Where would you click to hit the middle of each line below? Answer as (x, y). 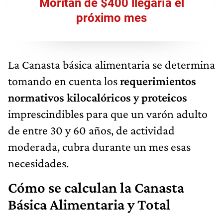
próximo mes (111, 18)
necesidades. (38, 163)
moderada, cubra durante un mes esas (99, 146)
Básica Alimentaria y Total (89, 204)
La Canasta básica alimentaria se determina (111, 64)
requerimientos (158, 81)
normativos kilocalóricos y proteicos (98, 97)
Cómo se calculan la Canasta (96, 187)
